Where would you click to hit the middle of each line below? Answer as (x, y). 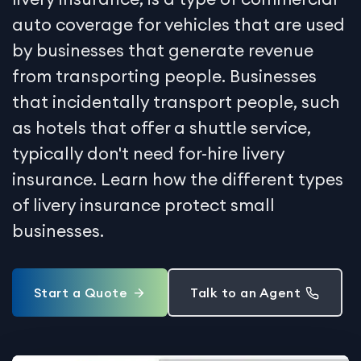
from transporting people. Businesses (164, 76)
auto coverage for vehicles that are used (178, 24)
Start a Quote (80, 292)
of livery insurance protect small (143, 205)
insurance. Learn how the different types (178, 179)
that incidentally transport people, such (176, 102)
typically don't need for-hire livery (148, 153)
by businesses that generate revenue (163, 50)
